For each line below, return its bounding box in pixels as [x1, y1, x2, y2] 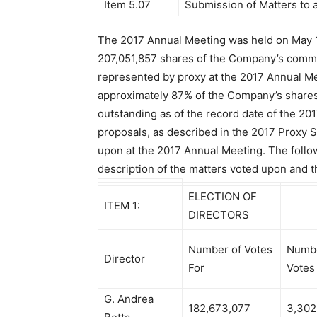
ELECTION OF [188, 190, 257, 203]
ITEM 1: [104, 199, 140, 212]
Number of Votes [188, 243, 272, 256]
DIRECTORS [188, 208, 249, 221]
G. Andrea [104, 292, 154, 306]
